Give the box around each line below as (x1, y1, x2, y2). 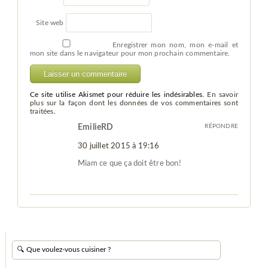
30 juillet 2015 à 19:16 (77, 142, 160, 151)
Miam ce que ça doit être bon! (77, 160, 181, 168)
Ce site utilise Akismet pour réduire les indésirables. (29, 91, 208, 99)
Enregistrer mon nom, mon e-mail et (112, 41, 239, 49)
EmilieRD (77, 123, 114, 132)
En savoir (207, 91, 239, 99)
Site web (35, 19, 64, 27)
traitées (29, 108, 54, 115)
